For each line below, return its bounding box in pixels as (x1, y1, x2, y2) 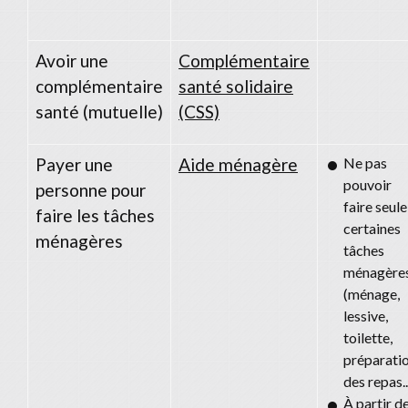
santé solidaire (178, 75, 293, 97)
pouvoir (343, 175, 392, 193)
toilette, (343, 328, 393, 346)
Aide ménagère (178, 153, 298, 175)
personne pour (36, 178, 146, 200)
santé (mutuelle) (36, 100, 163, 122)
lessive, (343, 306, 388, 324)
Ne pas (343, 153, 387, 171)
